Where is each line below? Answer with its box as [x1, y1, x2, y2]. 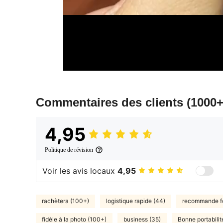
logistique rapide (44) [106, 197, 165, 205]
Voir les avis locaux [42, 166, 117, 176]
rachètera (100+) [42, 197, 89, 205]
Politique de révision [45, 146, 93, 153]
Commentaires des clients [36, 95, 187, 109]
